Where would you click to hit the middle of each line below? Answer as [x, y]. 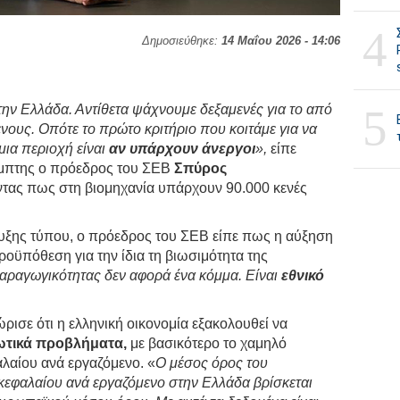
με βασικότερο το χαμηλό [207, 343]
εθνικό [303, 275]
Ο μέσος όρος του [212, 362]
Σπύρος [201, 168]
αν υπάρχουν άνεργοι [183, 148]
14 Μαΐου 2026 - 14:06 [280, 40]
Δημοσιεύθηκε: [181, 40]
